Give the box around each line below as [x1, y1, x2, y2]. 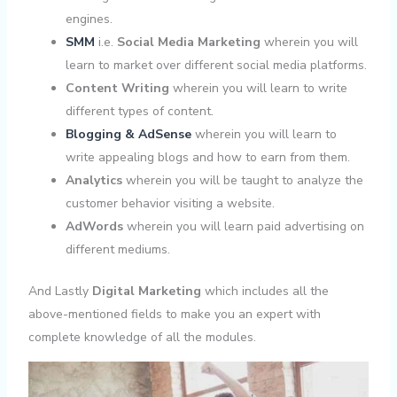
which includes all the [200, 282, 329, 300]
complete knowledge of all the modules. [27, 328, 256, 346]
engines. [65, 10, 113, 27]
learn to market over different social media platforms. [65, 56, 367, 74]
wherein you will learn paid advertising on [122, 217, 364, 235]
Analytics [65, 171, 122, 189]
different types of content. [65, 102, 214, 120]
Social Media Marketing [116, 33, 261, 51]
